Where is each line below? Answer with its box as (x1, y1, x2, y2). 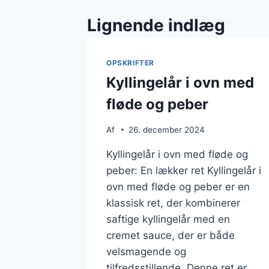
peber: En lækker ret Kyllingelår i (106, 164, 261, 177)
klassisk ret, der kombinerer (106, 196, 240, 209)
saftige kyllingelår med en (106, 213, 230, 225)
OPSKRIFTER (106, 58, 154, 68)
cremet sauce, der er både (106, 229, 235, 241)
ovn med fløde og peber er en (106, 180, 250, 193)
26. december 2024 (128, 124, 205, 134)
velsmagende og (106, 245, 186, 258)
